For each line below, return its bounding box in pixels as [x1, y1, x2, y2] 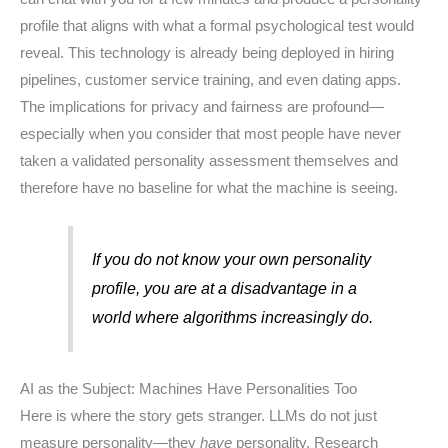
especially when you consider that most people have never [20, 126, 401, 143]
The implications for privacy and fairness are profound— [20, 99, 384, 116]
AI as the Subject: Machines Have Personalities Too [20, 380, 357, 397]
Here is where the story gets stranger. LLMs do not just [20, 407, 377, 424]
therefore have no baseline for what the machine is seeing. [20, 180, 398, 197]
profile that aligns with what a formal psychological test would [20, 18, 414, 35]
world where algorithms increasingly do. [92, 308, 374, 327]
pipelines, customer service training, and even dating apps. [20, 72, 401, 89]
